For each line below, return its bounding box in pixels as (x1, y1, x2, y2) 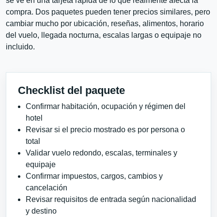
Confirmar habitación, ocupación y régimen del (26, 102, 186, 111)
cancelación (26, 184, 67, 192)
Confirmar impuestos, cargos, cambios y (26, 172, 163, 181)
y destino (26, 207, 57, 216)
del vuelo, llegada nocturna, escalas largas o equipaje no (6, 31, 201, 40)
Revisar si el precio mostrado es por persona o (26, 125, 185, 134)
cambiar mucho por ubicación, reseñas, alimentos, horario (6, 19, 204, 28)
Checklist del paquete (18, 84, 125, 97)
